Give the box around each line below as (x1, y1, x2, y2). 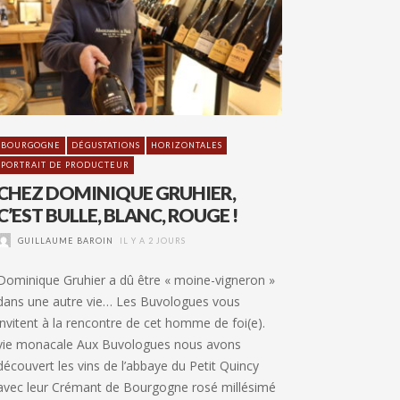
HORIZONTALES (151, 139, 222, 150)
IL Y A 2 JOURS (120, 235, 186, 246)
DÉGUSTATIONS (71, 139, 140, 150)
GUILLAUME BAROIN (17, 235, 113, 246)
